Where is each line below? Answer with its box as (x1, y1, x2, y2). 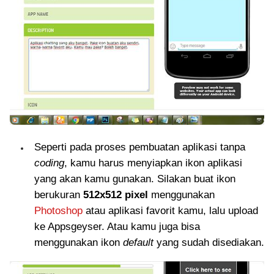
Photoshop (34, 205, 83, 217)
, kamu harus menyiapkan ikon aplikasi (64, 157, 242, 169)
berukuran (34, 189, 83, 201)
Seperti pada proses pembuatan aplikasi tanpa (34, 141, 245, 154)
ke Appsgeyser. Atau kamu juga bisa (34, 221, 200, 233)
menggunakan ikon (34, 237, 123, 249)
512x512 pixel (83, 189, 148, 201)
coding (34, 157, 64, 169)
